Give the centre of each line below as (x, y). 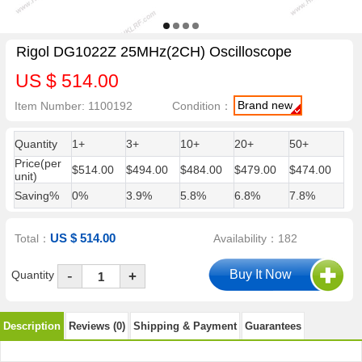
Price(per (38, 163)
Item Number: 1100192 (74, 105)
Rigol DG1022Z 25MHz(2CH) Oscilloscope (154, 52)
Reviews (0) (97, 326)
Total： (33, 239)
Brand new (265, 105)
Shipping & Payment (185, 326)
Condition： (202, 105)
